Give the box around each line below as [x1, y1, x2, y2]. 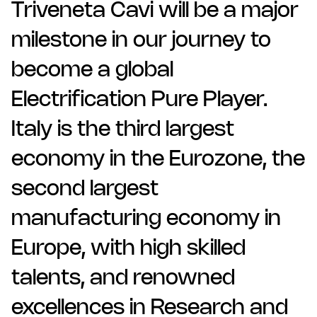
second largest [11, 180, 158, 200]
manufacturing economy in [11, 209, 281, 229]
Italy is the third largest [11, 120, 234, 140]
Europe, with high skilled [11, 239, 246, 259]
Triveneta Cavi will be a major [11, 1, 299, 21]
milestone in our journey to [11, 31, 271, 51]
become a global [11, 61, 173, 81]
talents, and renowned [11, 269, 235, 289]
